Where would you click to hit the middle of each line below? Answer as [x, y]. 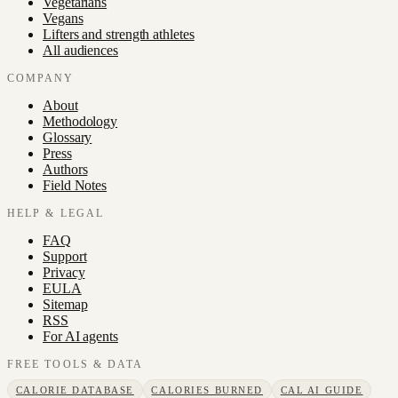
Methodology [80, 121]
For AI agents [80, 336]
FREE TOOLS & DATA [76, 364]
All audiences [80, 50]
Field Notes [75, 185]
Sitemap [65, 304]
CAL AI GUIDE [322, 390]
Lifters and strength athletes [119, 34]
